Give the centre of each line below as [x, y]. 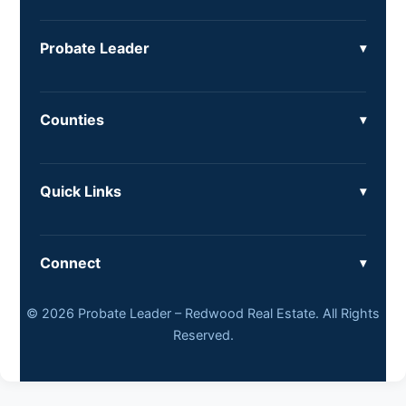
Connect [70, 263]
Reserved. [203, 335]
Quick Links [81, 192]
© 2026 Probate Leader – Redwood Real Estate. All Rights [203, 314]
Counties [72, 120]
